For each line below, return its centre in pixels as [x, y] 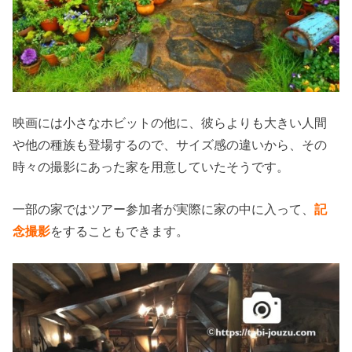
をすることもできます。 [120, 231]
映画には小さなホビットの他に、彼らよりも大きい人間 [170, 123]
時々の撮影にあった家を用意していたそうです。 [151, 167]
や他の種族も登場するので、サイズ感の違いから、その [170, 145]
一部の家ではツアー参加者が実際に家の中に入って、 [164, 209]
